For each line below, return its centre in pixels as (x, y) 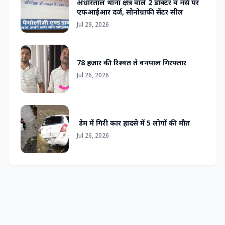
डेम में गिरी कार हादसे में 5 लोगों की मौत (133, 123)
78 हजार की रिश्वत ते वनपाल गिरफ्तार (132, 63)
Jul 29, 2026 (93, 25)
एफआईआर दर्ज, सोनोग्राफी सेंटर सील (130, 12)
